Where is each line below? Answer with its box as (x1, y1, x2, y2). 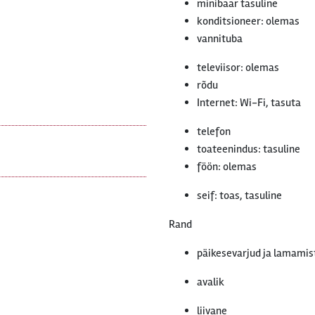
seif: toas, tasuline (197, 188, 282, 202)
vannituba (197, 32, 243, 46)
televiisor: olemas (197, 60, 279, 75)
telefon (197, 124, 231, 139)
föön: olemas (197, 160, 257, 174)
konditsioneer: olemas (197, 14, 300, 28)
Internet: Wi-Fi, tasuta (197, 96, 301, 110)
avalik (197, 275, 224, 289)
